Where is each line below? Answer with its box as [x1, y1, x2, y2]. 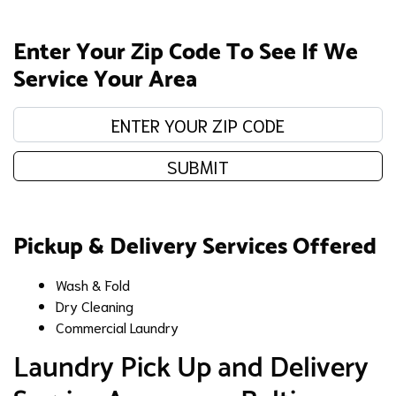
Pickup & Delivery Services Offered [13, 227, 377, 266]
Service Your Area [13, 60, 197, 99]
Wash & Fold [56, 274, 130, 293]
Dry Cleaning [56, 295, 133, 315]
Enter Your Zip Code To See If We [13, 33, 358, 72]
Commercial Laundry [56, 316, 179, 336]
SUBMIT [167, 154, 229, 178]
